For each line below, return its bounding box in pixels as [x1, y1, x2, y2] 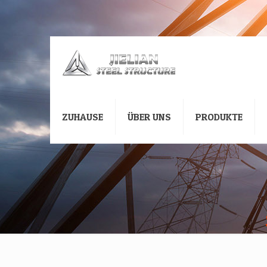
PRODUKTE [195, 111, 243, 123]
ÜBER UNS [128, 111, 171, 123]
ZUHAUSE [62, 111, 103, 123]
